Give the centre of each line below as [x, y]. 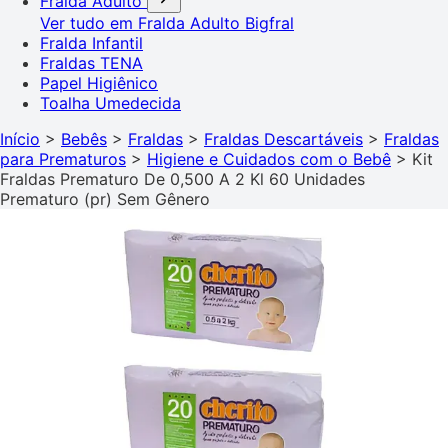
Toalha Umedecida [110, 102]
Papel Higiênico [99, 82]
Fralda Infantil [91, 42]
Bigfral [269, 22]
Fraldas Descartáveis [283, 138]
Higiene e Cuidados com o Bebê [269, 158]
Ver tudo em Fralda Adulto [142, 22]
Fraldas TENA [91, 62]
